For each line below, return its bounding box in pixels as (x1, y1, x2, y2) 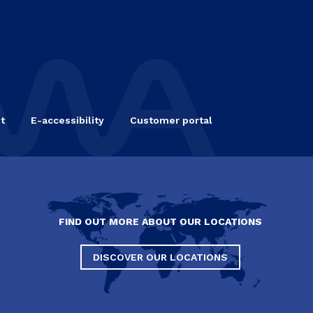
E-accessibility (31, 114, 104, 126)
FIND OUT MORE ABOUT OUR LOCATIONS (58, 215, 262, 227)
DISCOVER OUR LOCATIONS (92, 251, 228, 263)
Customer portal (130, 114, 212, 126)
